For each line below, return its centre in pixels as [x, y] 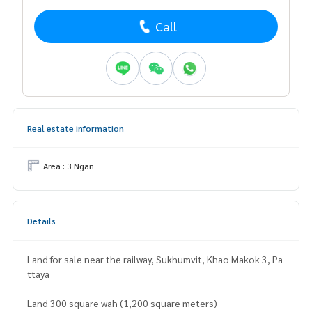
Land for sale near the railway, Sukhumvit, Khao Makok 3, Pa [155, 259]
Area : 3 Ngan [69, 165]
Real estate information [76, 128]
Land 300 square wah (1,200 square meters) [122, 303]
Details [41, 220]
